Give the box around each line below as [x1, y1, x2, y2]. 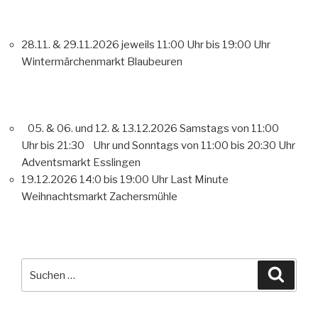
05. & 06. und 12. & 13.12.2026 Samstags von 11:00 [21, 122, 279, 136]
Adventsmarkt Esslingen [21, 156, 141, 170]
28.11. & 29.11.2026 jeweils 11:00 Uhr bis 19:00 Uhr [21, 38, 270, 51]
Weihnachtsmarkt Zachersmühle [21, 190, 177, 204]
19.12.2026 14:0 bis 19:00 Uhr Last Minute [21, 173, 229, 187]
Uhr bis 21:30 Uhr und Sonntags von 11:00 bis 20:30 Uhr [21, 139, 295, 153]
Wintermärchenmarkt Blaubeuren [21, 55, 182, 68]
